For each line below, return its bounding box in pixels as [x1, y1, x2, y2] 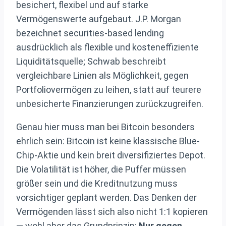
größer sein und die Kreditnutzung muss [16, 178, 178, 189]
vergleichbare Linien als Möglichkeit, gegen [16, 70, 189, 81]
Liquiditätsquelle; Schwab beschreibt [16, 56, 166, 67]
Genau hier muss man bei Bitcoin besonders [16, 122, 195, 133]
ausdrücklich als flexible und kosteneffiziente [16, 42, 199, 53]
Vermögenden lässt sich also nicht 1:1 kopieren [16, 206, 208, 217]
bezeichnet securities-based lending [16, 28, 164, 39]
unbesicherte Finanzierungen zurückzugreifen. [16, 98, 203, 109]
